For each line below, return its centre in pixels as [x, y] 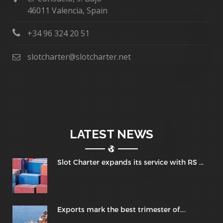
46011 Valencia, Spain [67, 10]
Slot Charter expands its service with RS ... [130, 162]
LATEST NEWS [111, 134]
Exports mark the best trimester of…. [121, 209]
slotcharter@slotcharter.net [79, 57]
